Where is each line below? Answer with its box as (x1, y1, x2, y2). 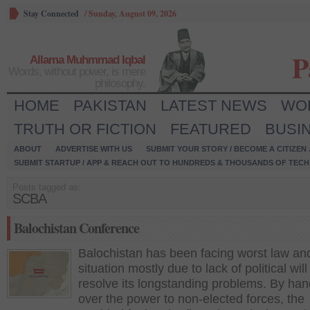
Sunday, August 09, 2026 (89, 8, 176, 19)
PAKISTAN (73, 97, 147, 114)
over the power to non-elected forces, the (78, 292, 304, 306)
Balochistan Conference (14, 218, 139, 238)
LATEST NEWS (161, 97, 267, 114)
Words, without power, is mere (8, 65, 145, 78)
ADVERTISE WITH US (55, 145, 132, 153)
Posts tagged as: (12, 182, 81, 192)
